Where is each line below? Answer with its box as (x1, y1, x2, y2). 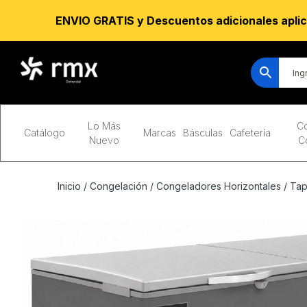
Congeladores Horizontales (156, 180, 281, 192)
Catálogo (23, 127, 65, 138)
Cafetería (229, 127, 271, 138)
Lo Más (87, 120, 121, 132)
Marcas (143, 127, 176, 138)
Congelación (90, 180, 147, 192)
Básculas (182, 127, 223, 138)
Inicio (58, 180, 81, 192)
